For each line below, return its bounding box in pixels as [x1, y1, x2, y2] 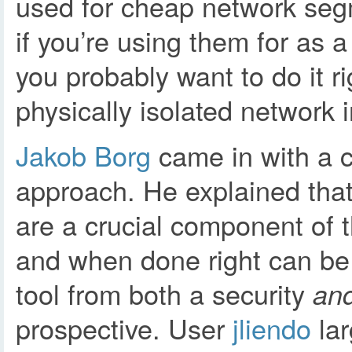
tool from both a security [16, 274, 313, 313]
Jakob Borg [16, 136, 151, 174]
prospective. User [16, 309, 233, 347]
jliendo [233, 309, 311, 347]
